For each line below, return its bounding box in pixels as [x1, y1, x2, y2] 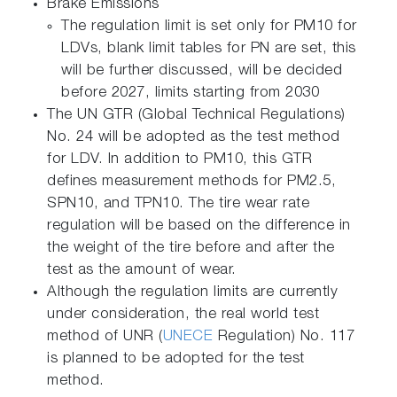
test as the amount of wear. [47, 262, 237, 278]
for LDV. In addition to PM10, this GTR [47, 152, 313, 167]
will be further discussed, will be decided [61, 63, 343, 79]
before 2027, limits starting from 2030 [61, 85, 320, 101]
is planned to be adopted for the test [47, 351, 305, 367]
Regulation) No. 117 [213, 329, 355, 345]
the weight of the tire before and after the [47, 240, 335, 256]
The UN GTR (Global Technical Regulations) [47, 107, 346, 123]
